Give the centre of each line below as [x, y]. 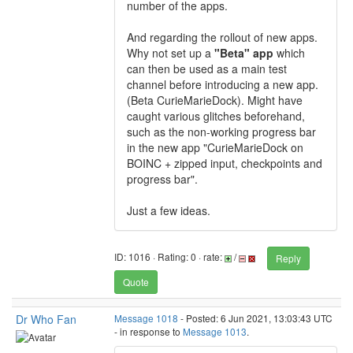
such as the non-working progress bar [221, 132]
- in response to [149, 331]
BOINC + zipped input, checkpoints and [225, 163]
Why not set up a [171, 53]
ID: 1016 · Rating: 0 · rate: [169, 257]
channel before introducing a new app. [223, 84]
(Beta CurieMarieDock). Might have [215, 100]
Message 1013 [215, 331]
